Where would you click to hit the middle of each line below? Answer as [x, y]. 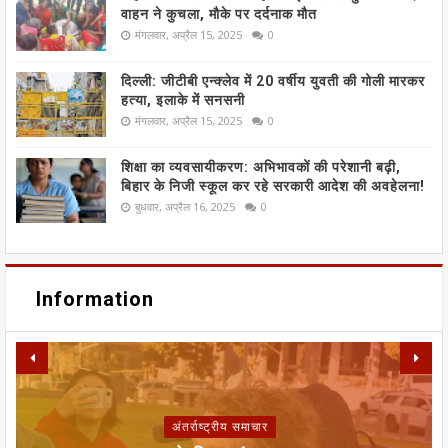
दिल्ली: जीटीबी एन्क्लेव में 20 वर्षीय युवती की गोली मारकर [273, 81]
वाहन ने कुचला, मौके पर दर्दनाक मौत [219, 14]
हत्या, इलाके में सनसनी [183, 100]
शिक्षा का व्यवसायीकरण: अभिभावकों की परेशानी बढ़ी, [261, 167]
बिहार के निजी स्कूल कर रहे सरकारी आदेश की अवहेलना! [273, 186]
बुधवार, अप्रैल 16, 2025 [185, 207]
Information [95, 299]
